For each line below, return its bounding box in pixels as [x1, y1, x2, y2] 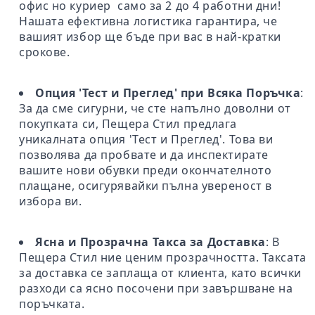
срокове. [19, 44, 70, 60]
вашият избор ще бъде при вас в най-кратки [19, 28, 281, 44]
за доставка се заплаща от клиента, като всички [19, 264, 302, 281]
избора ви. [19, 193, 82, 209]
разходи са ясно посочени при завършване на [19, 280, 293, 296]
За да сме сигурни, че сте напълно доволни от [19, 100, 291, 116]
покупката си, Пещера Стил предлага [19, 115, 238, 131]
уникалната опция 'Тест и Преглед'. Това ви [19, 131, 274, 147]
